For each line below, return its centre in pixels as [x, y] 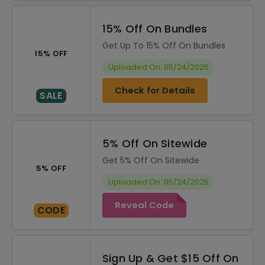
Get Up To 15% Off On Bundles [164, 46]
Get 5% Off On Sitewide [151, 160]
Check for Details [155, 90]
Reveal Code [144, 205]
